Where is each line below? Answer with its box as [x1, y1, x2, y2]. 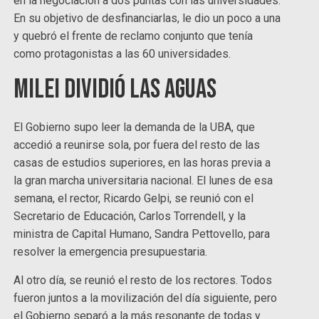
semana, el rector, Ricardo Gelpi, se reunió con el [14, 192, 254, 206]
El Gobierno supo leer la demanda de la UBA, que [14, 120, 256, 135]
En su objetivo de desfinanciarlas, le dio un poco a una [14, 11, 281, 26]
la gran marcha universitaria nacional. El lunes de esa [14, 174, 273, 188]
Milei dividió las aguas [14, 73, 217, 106]
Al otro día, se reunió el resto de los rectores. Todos [14, 273, 273, 288]
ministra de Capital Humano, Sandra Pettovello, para [14, 227, 271, 241]
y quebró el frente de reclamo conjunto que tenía [14, 29, 253, 43]
